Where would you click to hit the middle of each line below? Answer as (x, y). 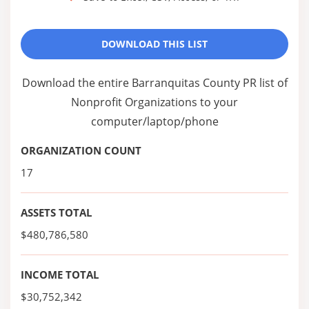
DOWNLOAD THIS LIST (154, 44)
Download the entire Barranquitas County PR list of (154, 83)
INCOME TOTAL (60, 275)
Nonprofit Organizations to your (154, 102)
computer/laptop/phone (154, 121)
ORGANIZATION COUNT (81, 150)
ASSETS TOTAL (56, 212)
